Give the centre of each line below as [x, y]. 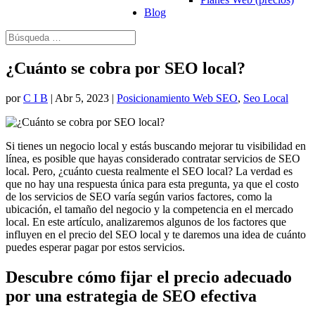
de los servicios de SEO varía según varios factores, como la [139, 196]
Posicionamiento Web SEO [177, 98]
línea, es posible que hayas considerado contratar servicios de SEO [153, 158]
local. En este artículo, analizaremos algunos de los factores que [146, 221]
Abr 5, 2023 [82, 98]
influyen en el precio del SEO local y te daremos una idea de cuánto [156, 234]
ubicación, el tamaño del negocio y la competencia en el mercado [149, 209]
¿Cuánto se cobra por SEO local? [126, 68]
